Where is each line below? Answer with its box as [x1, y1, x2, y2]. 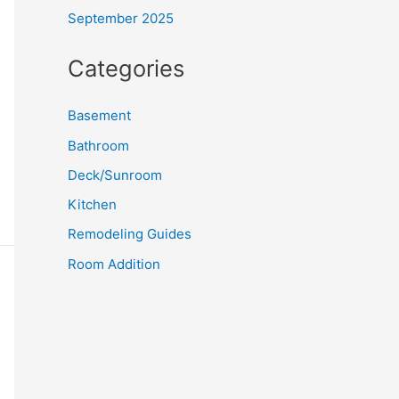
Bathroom [68, 136, 129, 154]
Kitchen [68, 196, 117, 214]
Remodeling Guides [68, 225, 191, 243]
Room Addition [68, 255, 160, 273]
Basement [68, 107, 131, 125]
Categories [68, 53, 184, 82]
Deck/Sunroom [68, 166, 162, 183]
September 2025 [68, 9, 174, 27]
